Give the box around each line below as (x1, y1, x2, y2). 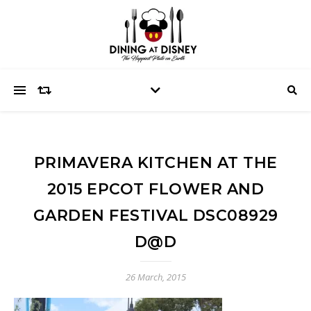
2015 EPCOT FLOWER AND (47, 180, 264, 199)
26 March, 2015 (125, 271, 186, 283)
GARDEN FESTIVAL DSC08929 (33, 206, 278, 225)
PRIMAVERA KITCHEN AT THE (33, 153, 278, 172)
